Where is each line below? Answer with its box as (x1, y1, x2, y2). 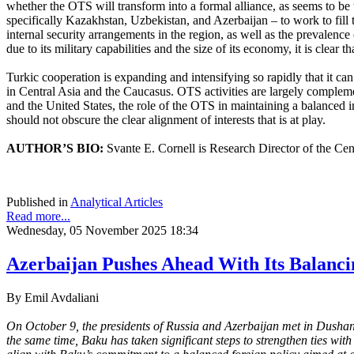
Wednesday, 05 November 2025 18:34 (6, 223, 198, 237)
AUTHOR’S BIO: (6, 141, 104, 155)
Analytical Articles (70, 194, 163, 209)
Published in (6, 194, 68, 209)
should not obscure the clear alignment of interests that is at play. (6, 112, 326, 126)
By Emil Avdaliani (6, 290, 99, 304)
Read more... (6, 209, 70, 223)
